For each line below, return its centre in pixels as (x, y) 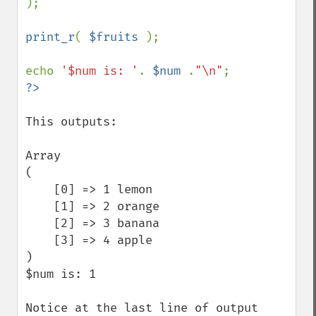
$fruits (117, 37)
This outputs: (71, 122)
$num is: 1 (61, 274)
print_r (50, 37)
